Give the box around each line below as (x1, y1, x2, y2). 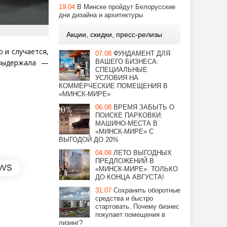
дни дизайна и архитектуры (59, 11, 143, 19)
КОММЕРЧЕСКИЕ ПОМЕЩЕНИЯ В (59, 82, 168, 90)
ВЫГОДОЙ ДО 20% (59, 136, 119, 143)
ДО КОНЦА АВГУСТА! (95, 173, 164, 181)
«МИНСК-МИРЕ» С (95, 128, 154, 135)
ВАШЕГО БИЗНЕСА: (95, 58, 159, 65)
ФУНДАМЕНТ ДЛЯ (113, 50, 170, 57)
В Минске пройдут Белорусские (77, 3, 175, 11)
